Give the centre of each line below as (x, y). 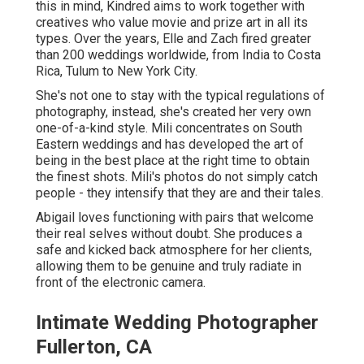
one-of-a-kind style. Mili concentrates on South (169, 128)
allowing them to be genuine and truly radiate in (169, 266)
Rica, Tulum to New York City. (117, 71)
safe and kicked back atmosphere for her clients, (174, 249)
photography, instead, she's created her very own (173, 111)
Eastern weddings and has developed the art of (170, 144)
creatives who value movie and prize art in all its (172, 22)
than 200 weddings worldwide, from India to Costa (178, 54)
